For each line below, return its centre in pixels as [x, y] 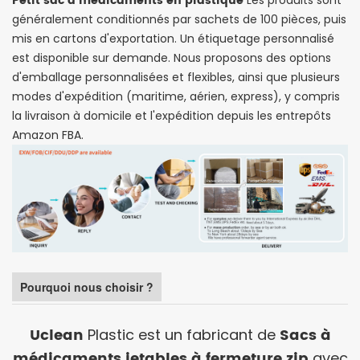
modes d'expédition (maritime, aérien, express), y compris [176, 96]
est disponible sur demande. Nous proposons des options [172, 57]
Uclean [56, 336]
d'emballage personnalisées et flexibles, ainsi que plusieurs [176, 77]
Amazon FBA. [48, 135]
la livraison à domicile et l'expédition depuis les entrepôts [172, 115]
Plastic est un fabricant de [179, 335]
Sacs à [303, 336]
